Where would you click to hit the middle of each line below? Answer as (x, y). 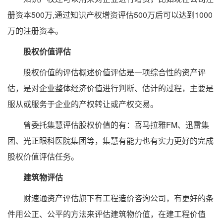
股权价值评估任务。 (43, 157)
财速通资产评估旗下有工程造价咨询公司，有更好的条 (111, 198)
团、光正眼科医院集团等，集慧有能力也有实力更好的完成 (111, 141)
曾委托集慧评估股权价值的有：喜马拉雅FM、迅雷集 (108, 125)
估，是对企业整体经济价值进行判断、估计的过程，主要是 (111, 88)
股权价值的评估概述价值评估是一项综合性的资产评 (107, 72)
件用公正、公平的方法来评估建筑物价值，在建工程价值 (107, 214)
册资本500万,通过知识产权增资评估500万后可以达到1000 (110, 15)
